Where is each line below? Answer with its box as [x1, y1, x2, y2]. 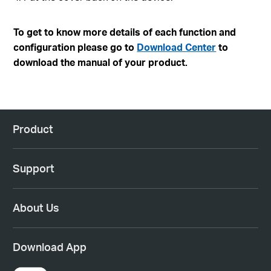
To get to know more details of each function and [13, 25, 237, 39]
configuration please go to [13, 41, 137, 54]
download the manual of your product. [13, 56, 188, 69]
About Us [12, 201, 59, 215]
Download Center [137, 41, 217, 54]
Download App [12, 240, 87, 254]
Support [12, 162, 54, 175]
